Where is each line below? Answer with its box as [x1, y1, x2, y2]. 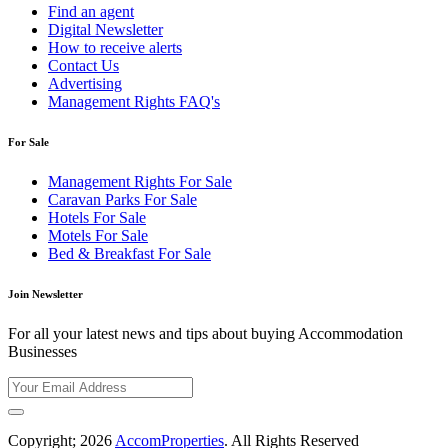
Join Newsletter [8, 288, 83, 301]
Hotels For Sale [48, 209, 146, 227]
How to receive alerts [48, 39, 182, 57]
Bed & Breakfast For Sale [48, 245, 211, 263]
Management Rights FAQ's [48, 93, 220, 111]
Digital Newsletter [48, 21, 163, 39]
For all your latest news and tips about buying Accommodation [8, 325, 403, 343]
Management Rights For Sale [48, 173, 232, 191]
